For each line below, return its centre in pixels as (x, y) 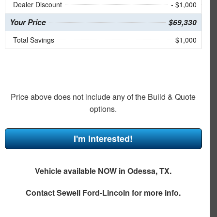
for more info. (155, 192)
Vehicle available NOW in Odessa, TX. (103, 170)
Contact (41, 192)
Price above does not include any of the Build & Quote (103, 96)
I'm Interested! (103, 138)
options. (103, 108)
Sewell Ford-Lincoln (93, 192)
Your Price (28, 22)
